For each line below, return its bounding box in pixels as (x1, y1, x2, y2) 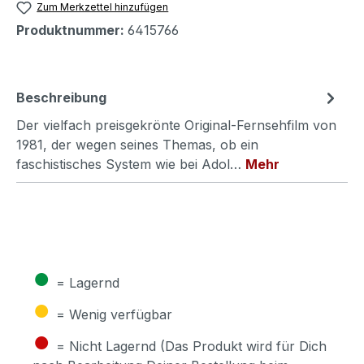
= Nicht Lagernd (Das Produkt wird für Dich (56, 338, 327, 355)
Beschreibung (16, 89, 106, 106)
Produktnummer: (16, 22, 128, 39)
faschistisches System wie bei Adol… (16, 156, 245, 173)
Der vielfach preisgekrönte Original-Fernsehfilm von (16, 117, 336, 134)
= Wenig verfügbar (56, 306, 172, 323)
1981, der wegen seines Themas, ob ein (16, 136, 258, 154)
